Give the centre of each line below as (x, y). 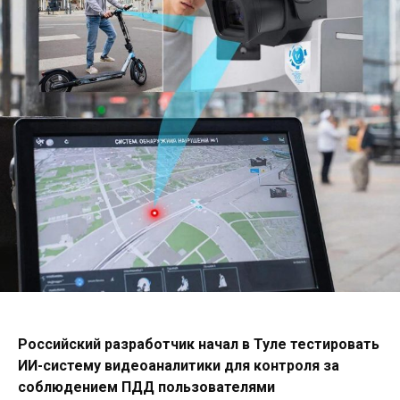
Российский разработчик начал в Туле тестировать (199, 344)
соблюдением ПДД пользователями (146, 387)
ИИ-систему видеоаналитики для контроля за (179, 365)
